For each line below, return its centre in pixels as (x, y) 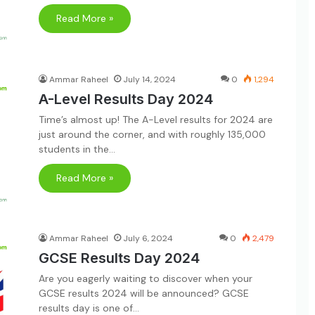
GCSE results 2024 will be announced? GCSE (144, 293)
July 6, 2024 (148, 238)
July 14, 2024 (149, 79)
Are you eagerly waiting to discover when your (146, 278)
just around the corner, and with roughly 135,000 (152, 134)
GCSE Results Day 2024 (119, 258)
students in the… (77, 149)
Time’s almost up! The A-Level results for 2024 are (156, 119)
